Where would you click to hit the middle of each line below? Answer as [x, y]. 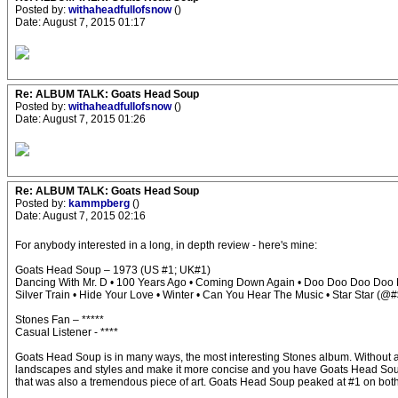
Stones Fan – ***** [60, 320]
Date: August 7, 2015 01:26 [80, 119]
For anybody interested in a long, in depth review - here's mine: [166, 245]
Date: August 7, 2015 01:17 [80, 22]
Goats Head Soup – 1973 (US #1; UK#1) [113, 270]
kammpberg [100, 203]
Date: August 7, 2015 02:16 [80, 216]
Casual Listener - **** [67, 332]
